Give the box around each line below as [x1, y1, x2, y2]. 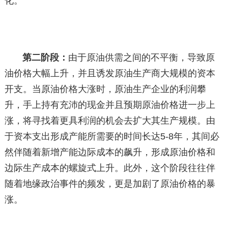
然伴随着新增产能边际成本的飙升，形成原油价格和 [4, 147, 215, 158]
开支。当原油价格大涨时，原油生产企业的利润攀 [4, 84, 206, 95]
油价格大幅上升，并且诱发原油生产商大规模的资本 [4, 68, 215, 79]
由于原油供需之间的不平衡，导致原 [68, 52, 215, 63]
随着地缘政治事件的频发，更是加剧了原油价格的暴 [4, 179, 215, 189]
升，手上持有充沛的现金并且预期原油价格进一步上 [4, 100, 215, 110]
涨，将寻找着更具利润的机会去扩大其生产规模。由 [4, 116, 215, 126]
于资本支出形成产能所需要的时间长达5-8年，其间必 [4, 131, 219, 142]
